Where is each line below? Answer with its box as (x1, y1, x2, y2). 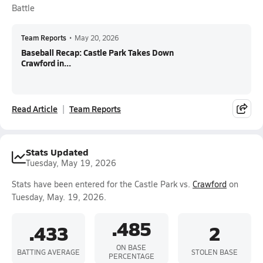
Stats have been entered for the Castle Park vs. (12, 178, 193, 190)
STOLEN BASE (191, 247, 238, 257)
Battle (12, 2, 35, 14)
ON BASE (116, 242, 147, 252)
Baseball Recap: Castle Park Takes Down (21, 46, 174, 58)
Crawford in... (21, 57, 71, 69)
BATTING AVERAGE (17, 247, 80, 257)
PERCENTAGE (108, 251, 154, 261)
